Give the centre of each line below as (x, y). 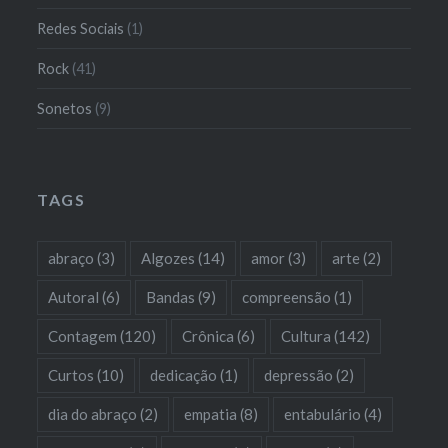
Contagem (83, 335)
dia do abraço (93, 413)
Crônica (208, 335)
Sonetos (65, 108)
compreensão (287, 296)
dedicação (184, 374)
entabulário (323, 413)
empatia (211, 413)
